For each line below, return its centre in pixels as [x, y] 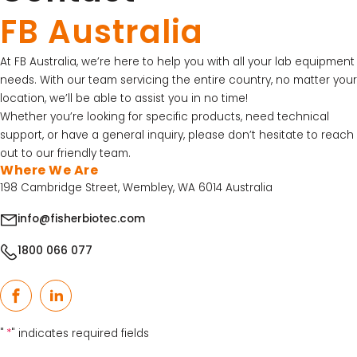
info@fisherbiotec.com [81, 219]
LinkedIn [77, 304]
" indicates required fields [80, 333]
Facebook [42, 304]
